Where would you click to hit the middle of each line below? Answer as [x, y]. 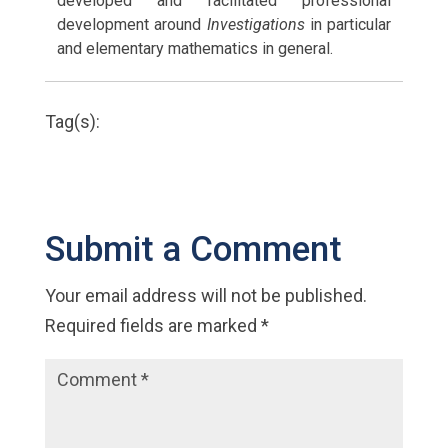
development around [131, 24]
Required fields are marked [152, 325]
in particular [348, 24]
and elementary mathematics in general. [194, 48]
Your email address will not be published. [205, 295]
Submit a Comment [193, 249]
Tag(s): [72, 121]
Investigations [255, 24]
